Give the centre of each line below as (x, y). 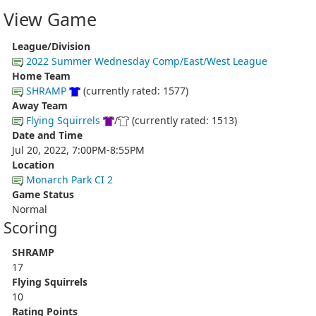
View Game (50, 19)
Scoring (30, 227)
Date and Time (47, 135)
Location (33, 164)
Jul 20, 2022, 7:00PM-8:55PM (78, 150)
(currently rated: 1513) (183, 120)
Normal (30, 209)
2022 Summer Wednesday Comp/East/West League (147, 61)
